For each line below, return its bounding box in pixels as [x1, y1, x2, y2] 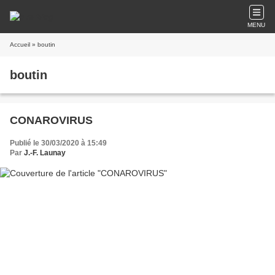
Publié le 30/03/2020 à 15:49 [10, 139, 107, 147]
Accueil [10, 41, 30, 48]
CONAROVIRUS [10, 114, 93, 126]
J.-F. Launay [24, 149, 66, 157]
